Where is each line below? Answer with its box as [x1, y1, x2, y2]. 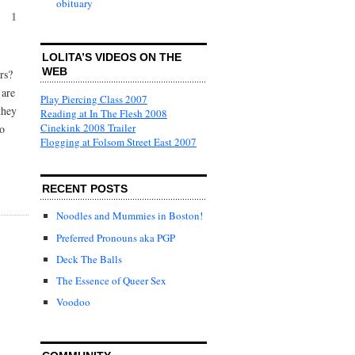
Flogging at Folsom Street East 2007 [40, 134, 197, 149]
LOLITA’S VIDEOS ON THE [42, 50, 181, 63]
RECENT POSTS [42, 181, 128, 195]
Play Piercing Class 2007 [40, 91, 147, 106]
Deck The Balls [56, 251, 122, 266]
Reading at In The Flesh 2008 [40, 105, 167, 120]
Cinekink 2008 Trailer [40, 120, 136, 135]
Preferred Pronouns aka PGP [56, 230, 175, 245]
